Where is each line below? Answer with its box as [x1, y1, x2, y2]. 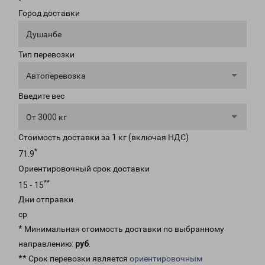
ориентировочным [130, 254, 202, 264]
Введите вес [18, 91, 64, 101]
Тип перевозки [18, 50, 75, 59]
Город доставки [18, 8, 80, 18]
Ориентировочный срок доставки [18, 163, 150, 173]
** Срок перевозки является [18, 254, 130, 264]
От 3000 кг [26, 112, 67, 122]
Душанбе [26, 30, 62, 39]
